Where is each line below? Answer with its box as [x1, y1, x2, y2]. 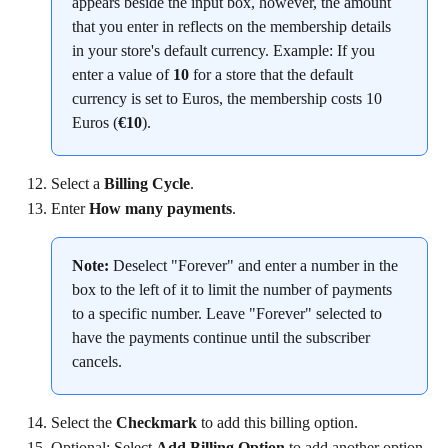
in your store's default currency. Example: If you [72, 42, 379, 60]
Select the [51, 414, 116, 432]
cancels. [72, 353, 122, 371]
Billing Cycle [104, 175, 190, 193]
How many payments [89, 199, 232, 217]
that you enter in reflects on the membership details [72, 18, 395, 36]
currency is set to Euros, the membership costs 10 [72, 90, 386, 108]
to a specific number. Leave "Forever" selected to [72, 305, 386, 323]
